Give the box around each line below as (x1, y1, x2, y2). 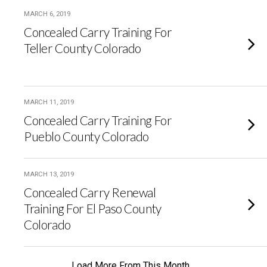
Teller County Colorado (24, 41, 195, 55)
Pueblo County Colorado (24, 129, 179, 144)
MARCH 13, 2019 (24, 170, 74, 178)
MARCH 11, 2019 (24, 98, 74, 106)
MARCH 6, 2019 (24, 10, 70, 18)
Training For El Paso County (24, 201, 162, 216)
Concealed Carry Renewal (24, 185, 156, 200)
